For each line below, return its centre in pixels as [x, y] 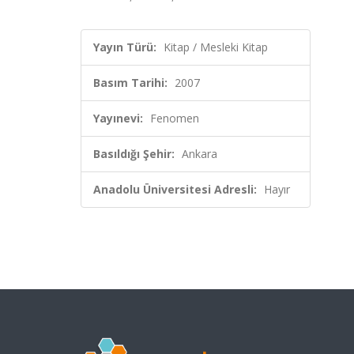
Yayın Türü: [125, 47]
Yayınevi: [118, 118]
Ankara [200, 154]
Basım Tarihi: [130, 83]
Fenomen [175, 118]
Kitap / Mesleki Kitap [216, 47]
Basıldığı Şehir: [134, 154]
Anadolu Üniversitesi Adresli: [175, 189]
